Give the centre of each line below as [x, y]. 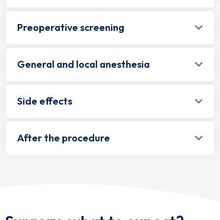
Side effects [45, 101]
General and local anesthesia [83, 64]
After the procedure [64, 138]
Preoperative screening [71, 27]
